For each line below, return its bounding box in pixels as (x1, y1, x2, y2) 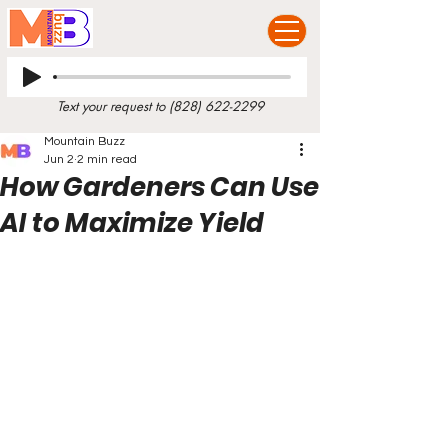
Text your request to (56, 97, 169, 115)
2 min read (77, 153, 137, 166)
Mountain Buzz (44, 135, 125, 148)
